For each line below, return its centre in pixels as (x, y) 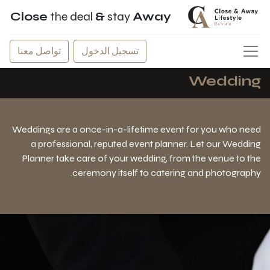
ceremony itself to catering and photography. (167, 173)
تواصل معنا (39, 51)
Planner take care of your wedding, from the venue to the (142, 158)
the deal (71, 17)
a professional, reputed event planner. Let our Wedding (146, 144)
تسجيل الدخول (110, 51)
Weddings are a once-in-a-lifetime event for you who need (137, 129)
